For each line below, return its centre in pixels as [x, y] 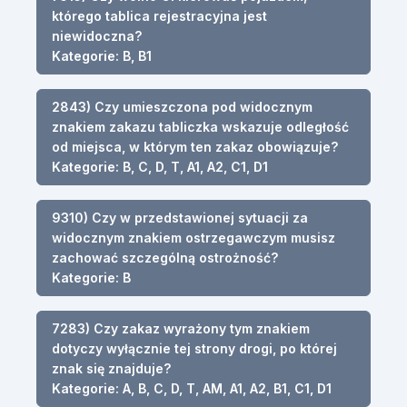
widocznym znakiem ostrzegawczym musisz [194, 237]
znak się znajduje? [111, 368]
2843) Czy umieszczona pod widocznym [182, 106]
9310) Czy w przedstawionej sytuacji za [180, 217]
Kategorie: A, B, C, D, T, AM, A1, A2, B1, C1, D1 [192, 388]
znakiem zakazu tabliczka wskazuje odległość [200, 126]
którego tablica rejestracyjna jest [159, 15]
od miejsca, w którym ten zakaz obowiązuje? [195, 146]
